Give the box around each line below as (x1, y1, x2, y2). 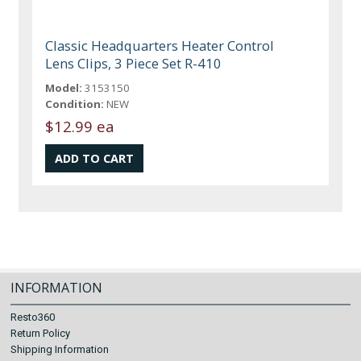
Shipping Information (10, 343, 110, 355)
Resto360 (10, 311, 56, 323)
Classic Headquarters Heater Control (45, 35, 275, 55)
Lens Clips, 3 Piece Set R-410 (45, 53, 222, 73)
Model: (45, 80, 83, 95)
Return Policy (10, 327, 71, 339)
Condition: (45, 96, 105, 111)
